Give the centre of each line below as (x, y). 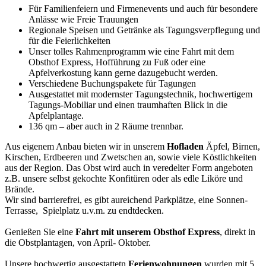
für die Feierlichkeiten (69, 41)
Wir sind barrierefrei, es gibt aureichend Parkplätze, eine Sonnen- (126, 200)
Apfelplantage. (56, 116)
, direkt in (237, 232)
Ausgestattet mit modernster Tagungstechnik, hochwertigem (140, 94)
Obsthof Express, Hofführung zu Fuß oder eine (117, 62)
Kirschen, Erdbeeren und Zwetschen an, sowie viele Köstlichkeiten (131, 157)
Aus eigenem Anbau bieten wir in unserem (86, 147)
